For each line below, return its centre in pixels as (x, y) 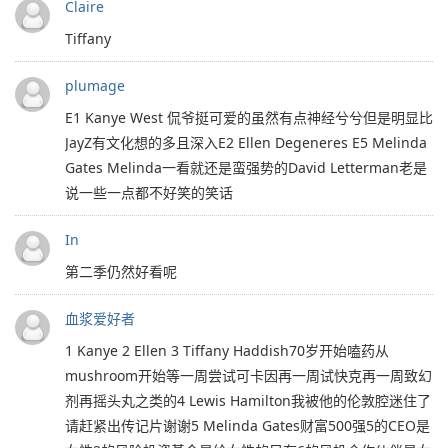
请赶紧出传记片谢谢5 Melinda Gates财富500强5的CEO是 (247, 425)
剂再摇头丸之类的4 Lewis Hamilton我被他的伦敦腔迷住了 (248, 400)
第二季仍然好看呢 (121, 271)
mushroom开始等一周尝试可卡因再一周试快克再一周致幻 (248, 375)
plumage (95, 85)
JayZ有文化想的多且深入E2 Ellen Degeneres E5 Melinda (246, 142)
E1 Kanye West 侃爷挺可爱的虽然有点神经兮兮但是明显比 (249, 117)
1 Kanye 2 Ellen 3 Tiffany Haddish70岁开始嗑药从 (227, 350)
